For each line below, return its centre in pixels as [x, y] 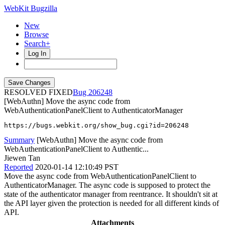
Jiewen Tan [22, 158]
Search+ [37, 43]
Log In [37, 53]
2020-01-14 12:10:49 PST [77, 167]
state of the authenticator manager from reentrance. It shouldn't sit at [111, 194]
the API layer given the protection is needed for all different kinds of [111, 203]
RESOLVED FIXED [38, 92]
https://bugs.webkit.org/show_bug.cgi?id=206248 [96, 125]
